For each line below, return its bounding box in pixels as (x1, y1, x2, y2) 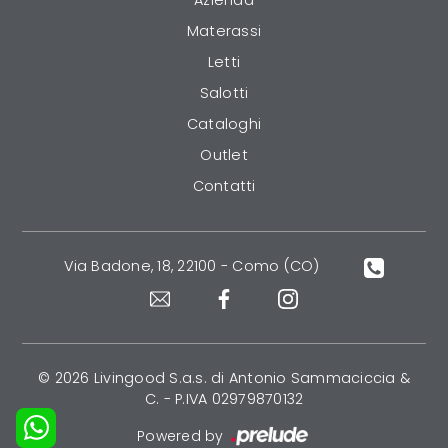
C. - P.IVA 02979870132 (144, 388, 304, 409)
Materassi (186, 21, 262, 42)
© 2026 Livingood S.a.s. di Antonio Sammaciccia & (38, 367, 410, 388)
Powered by (137, 425, 228, 446)
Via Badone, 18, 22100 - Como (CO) (64, 256, 320, 277)
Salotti (199, 83, 249, 104)
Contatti (192, 176, 256, 197)
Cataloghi (186, 114, 262, 135)
